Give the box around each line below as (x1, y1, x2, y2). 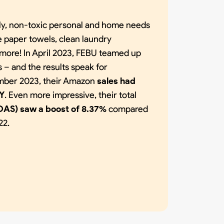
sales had (95, 75, 135, 86)
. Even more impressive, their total (4, 89, 136, 100)
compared (108, 103, 148, 114)
